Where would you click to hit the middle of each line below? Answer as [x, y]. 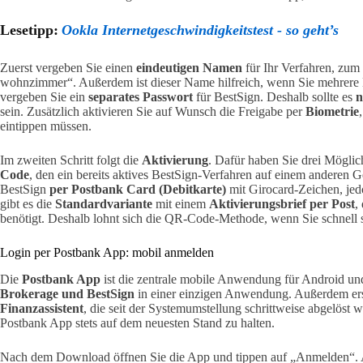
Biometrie [332, 112]
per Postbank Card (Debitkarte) [138, 190]
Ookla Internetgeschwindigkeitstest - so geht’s [200, 30]
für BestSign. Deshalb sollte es [274, 97]
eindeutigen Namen [189, 68]
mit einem [181, 204]
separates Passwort [141, 97]
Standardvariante [104, 204]
